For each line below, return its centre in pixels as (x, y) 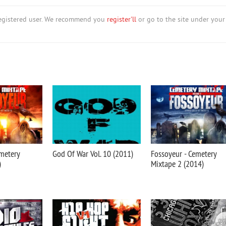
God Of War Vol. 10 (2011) (93, 154)
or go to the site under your (181, 20)
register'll (122, 20)
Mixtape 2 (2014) (177, 164)
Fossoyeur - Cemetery (184, 154)
